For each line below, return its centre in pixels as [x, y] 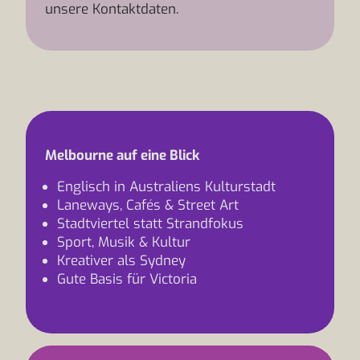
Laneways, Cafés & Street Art [148, 205]
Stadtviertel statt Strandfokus [150, 224]
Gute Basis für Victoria [127, 279]
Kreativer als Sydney [121, 261]
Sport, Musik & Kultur [124, 242]
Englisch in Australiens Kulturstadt [166, 187]
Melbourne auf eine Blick [122, 155]
